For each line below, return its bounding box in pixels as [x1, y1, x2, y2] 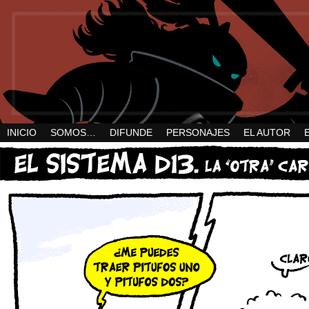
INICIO [7, 127, 37, 138]
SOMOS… [50, 127, 96, 138]
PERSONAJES [166, 127, 230, 138]
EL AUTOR [243, 127, 290, 138]
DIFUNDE [110, 127, 152, 138]
